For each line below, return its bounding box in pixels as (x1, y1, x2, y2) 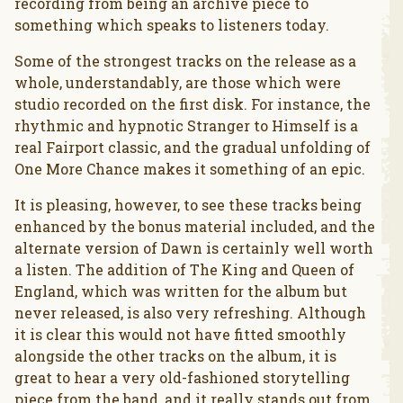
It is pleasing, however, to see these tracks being (14, 195, 362, 215)
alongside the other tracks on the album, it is (14, 346, 336, 366)
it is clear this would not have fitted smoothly (14, 325, 346, 345)
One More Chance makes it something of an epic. (14, 159, 365, 179)
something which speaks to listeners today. (14, 15, 329, 35)
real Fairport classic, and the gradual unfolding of (14, 138, 371, 157)
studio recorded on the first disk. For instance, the (14, 94, 371, 114)
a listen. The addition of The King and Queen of (14, 260, 354, 280)
